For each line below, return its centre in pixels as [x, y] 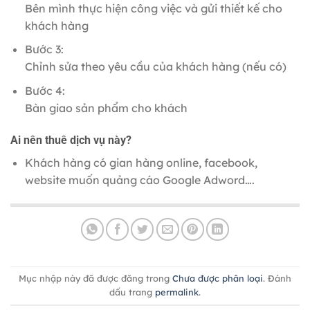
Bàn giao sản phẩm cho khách [106, 108]
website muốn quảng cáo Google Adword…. [139, 180]
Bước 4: [45, 90]
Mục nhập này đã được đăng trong [95, 279]
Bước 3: [44, 49]
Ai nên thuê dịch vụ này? [71, 140]
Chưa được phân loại [218, 279]
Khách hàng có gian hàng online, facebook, [141, 162]
